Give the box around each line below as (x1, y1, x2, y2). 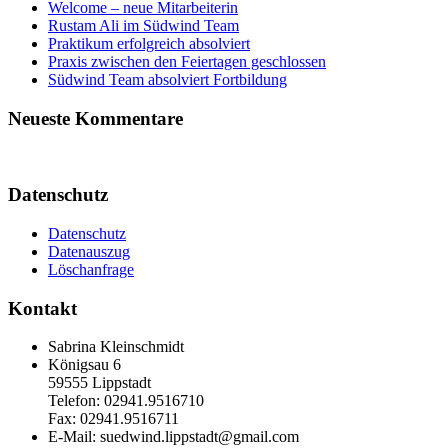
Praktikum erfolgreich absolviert (48, 34, 250, 52)
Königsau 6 (48, 356, 121, 374)
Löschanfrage (48, 261, 134, 279)
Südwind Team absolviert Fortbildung (48, 70, 287, 88)
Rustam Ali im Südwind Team (48, 16, 239, 34)
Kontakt (8, 297, 77, 319)
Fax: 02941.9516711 (48, 410, 179, 428)
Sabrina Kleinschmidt (48, 338, 184, 356)
